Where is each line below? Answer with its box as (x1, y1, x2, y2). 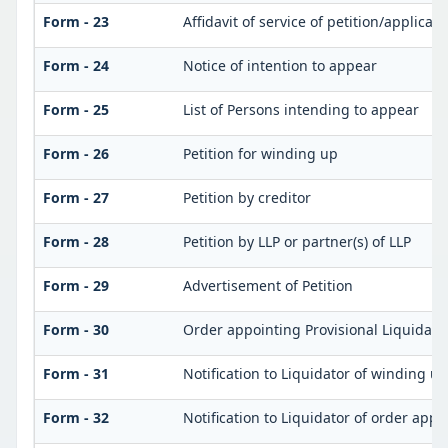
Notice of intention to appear (182, 56, 377, 76)
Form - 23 (42, 12, 109, 32)
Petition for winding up (182, 144, 338, 164)
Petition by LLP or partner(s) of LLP (182, 232, 411, 252)
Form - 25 (42, 100, 109, 120)
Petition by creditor (182, 188, 311, 208)
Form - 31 (42, 364, 109, 384)
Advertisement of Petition (182, 276, 353, 296)
